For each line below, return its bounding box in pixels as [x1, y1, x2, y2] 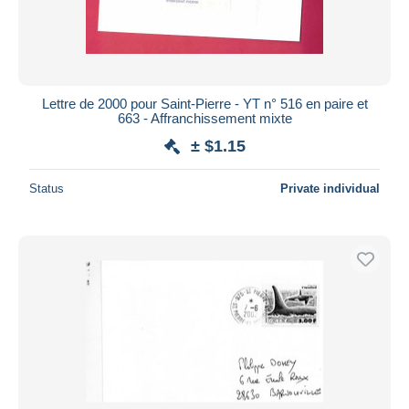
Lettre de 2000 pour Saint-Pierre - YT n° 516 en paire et [41, 95, 368, 111]
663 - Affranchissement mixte [117, 110, 292, 126]
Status [29, 181, 64, 195]
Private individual [280, 181, 380, 195]
